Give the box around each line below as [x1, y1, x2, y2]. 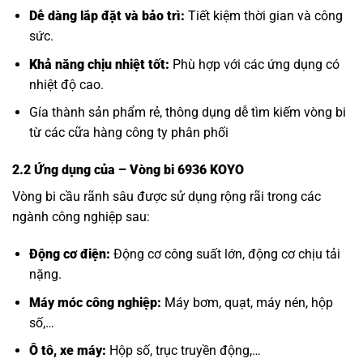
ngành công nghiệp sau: [12, 209, 150, 225]
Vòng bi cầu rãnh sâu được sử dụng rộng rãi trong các [12, 189, 321, 205]
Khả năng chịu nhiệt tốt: [28, 56, 169, 72]
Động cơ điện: [28, 246, 110, 262]
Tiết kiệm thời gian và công [184, 8, 343, 24]
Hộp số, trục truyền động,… [105, 343, 261, 359]
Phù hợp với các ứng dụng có [169, 56, 340, 72]
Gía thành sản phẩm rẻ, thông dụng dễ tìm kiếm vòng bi [28, 105, 346, 121]
